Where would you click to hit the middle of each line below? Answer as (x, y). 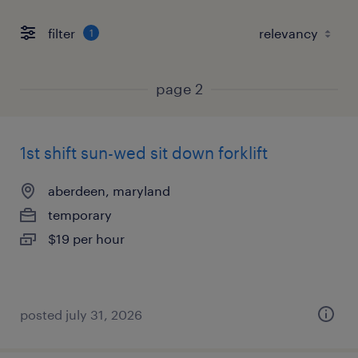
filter (62, 33)
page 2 (179, 89)
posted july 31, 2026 (81, 314)
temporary (80, 215)
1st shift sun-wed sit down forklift (144, 153)
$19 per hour (86, 239)
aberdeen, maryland (109, 191)
